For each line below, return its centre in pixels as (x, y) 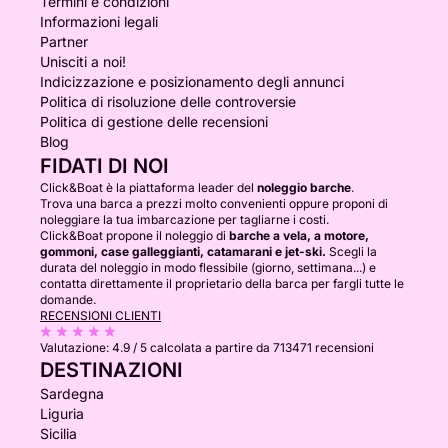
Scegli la (351, 251)
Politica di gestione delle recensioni (154, 121)
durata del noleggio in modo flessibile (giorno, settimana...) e (208, 267)
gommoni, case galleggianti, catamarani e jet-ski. (183, 251)
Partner (64, 41)
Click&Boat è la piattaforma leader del (148, 187)
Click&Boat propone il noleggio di (134, 235)
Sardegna (72, 393)
